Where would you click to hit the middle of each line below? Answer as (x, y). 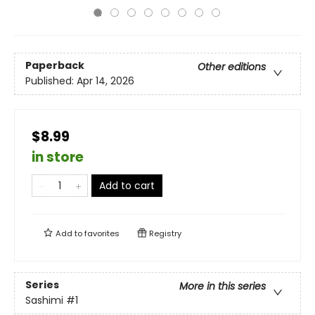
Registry (164, 233)
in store (58, 157)
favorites (102, 233)
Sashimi (44, 301)
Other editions (232, 67)
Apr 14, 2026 (105, 81)
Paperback (55, 66)
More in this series (223, 287)
